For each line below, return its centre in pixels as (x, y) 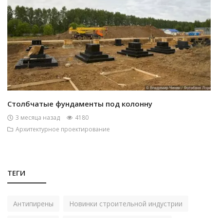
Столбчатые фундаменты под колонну (80, 103)
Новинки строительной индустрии (126, 203)
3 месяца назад (38, 117)
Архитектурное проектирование (63, 129)
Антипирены (33, 203)
